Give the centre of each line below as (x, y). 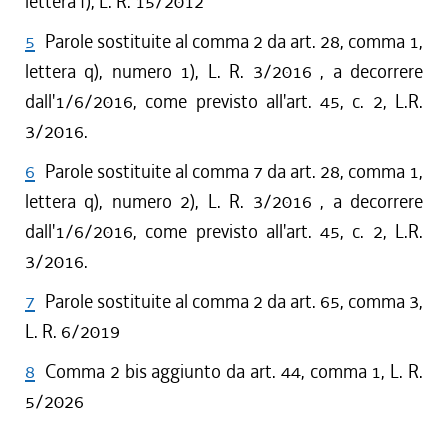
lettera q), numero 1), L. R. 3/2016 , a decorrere (224, 71)
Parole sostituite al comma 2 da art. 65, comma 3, (234, 301)
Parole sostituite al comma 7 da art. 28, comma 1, (234, 171)
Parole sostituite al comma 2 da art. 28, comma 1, (234, 41)
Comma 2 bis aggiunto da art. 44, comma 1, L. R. (234, 371)
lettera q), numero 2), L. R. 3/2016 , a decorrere (224, 201)
